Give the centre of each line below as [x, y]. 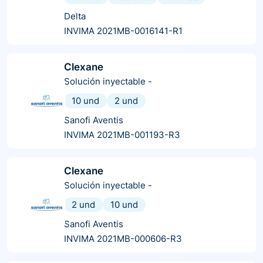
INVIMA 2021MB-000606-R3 [123, 238]
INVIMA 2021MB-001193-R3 [122, 134]
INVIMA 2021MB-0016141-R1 [123, 31]
